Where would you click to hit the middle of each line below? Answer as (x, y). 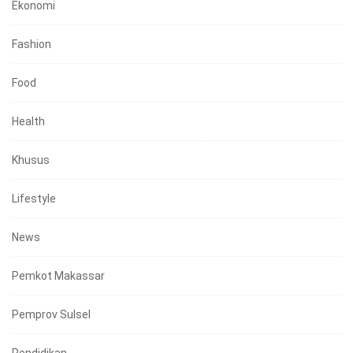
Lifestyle (34, 198)
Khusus (31, 160)
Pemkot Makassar (58, 275)
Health (28, 121)
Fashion (32, 44)
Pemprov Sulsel (51, 314)
